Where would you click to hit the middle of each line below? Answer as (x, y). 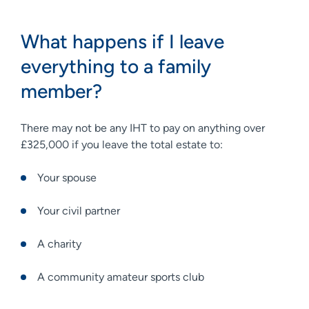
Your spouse (68, 177)
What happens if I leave (122, 41)
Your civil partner (80, 210)
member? (64, 91)
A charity (61, 243)
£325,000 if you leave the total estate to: (123, 144)
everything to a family (116, 66)
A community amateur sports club (122, 277)
